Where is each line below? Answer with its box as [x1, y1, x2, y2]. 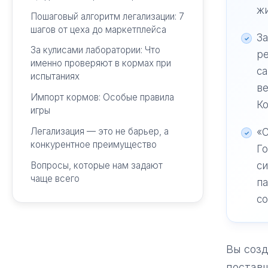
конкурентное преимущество [30, 138, 157, 150]
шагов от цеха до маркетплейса [30, 23, 166, 35]
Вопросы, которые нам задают [30, 159, 163, 171]
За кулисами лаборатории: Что [30, 44, 160, 56]
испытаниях [30, 71, 80, 83]
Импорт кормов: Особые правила [30, 92, 174, 103]
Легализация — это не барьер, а [30, 125, 169, 137]
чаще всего [30, 172, 80, 184]
